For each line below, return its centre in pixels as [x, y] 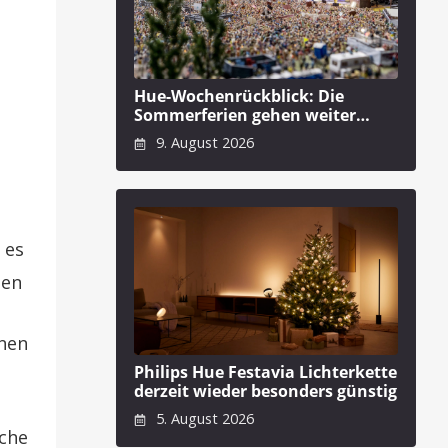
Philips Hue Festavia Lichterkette [265, 372]
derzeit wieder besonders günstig [265, 391]
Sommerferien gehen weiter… [252, 114]
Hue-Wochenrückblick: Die [239, 95]
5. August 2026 [202, 419]
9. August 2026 [202, 143]
